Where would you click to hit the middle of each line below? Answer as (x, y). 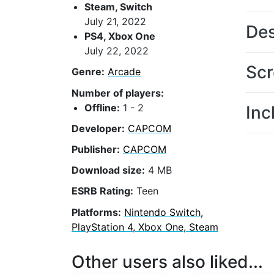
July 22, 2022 (117, 51)
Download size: (108, 170)
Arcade (124, 72)
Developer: (98, 128)
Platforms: (96, 212)
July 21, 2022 (115, 22)
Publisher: (96, 150)
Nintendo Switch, (164, 212)
